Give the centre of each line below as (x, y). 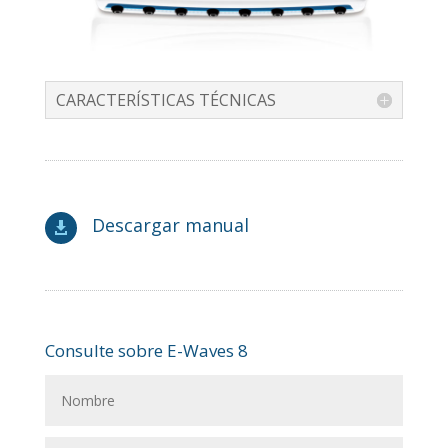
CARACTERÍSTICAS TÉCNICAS (165, 99)
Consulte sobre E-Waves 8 (146, 350)
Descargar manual (170, 224)
